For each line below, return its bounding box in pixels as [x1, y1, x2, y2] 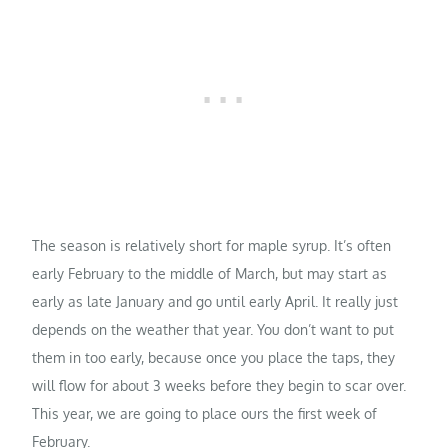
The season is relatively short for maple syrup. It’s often [32, 237, 392, 255]
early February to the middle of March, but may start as [32, 265, 388, 283]
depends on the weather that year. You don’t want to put [32, 321, 395, 339]
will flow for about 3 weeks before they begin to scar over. [32, 377, 407, 395]
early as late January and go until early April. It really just [32, 293, 399, 311]
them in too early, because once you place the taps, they [32, 349, 396, 367]
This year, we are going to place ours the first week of [32, 405, 378, 423]
